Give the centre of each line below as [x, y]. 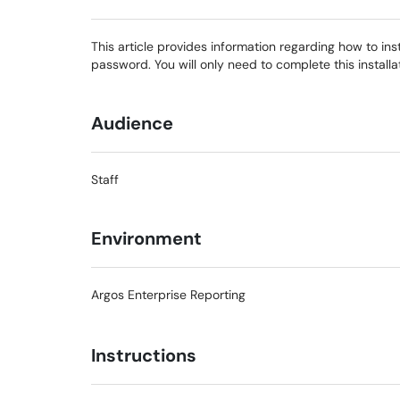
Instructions [144, 355]
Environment [146, 238]
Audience [132, 123]
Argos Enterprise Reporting [168, 295]
